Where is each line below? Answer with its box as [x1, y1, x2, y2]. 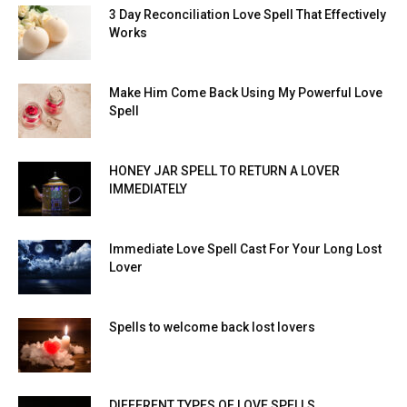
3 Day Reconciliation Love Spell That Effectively [109, 7, 386, 23]
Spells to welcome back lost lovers [109, 320, 315, 335]
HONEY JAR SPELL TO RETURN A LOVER [109, 164, 340, 179]
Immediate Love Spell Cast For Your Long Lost [109, 242, 382, 257]
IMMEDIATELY [109, 182, 187, 197]
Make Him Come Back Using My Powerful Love [109, 85, 382, 101]
